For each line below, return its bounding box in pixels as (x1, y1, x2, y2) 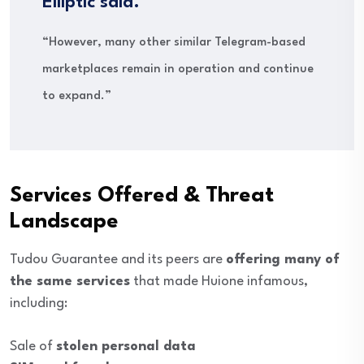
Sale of (10, 340, 56, 354)
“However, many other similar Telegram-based (42, 37, 305, 50)
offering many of (226, 253, 340, 267)
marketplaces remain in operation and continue (42, 63, 314, 76)
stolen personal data (56, 340, 196, 354)
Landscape (10, 211, 119, 233)
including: (10, 297, 67, 311)
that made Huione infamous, (130, 275, 308, 289)
